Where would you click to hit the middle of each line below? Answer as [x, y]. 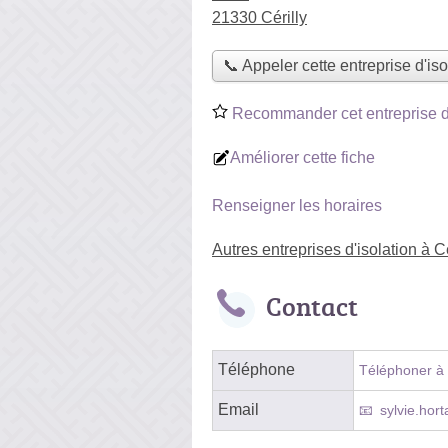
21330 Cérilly [259, 17]
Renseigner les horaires [297, 205]
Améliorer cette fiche [302, 157]
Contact [312, 305]
